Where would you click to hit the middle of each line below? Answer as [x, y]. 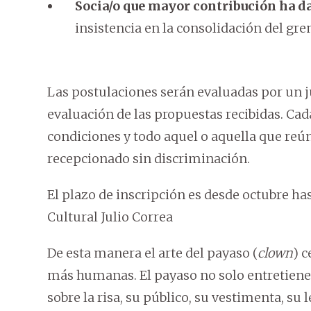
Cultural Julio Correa [110, 217]
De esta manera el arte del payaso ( [152, 253]
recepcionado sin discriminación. [149, 159]
